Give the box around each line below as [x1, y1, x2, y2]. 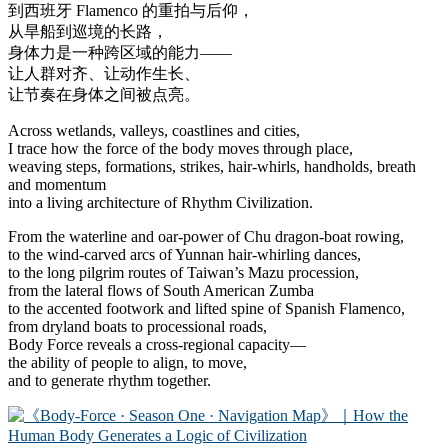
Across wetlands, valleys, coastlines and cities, [8, 121, 300, 139]
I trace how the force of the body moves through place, [8, 139, 353, 157]
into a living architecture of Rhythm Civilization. [8, 193, 313, 211]
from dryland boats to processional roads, [8, 317, 267, 335]
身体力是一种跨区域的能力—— [8, 43, 232, 61]
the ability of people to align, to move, [8, 353, 247, 371]
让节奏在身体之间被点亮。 [8, 85, 200, 103]
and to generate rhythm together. [8, 371, 211, 389]
